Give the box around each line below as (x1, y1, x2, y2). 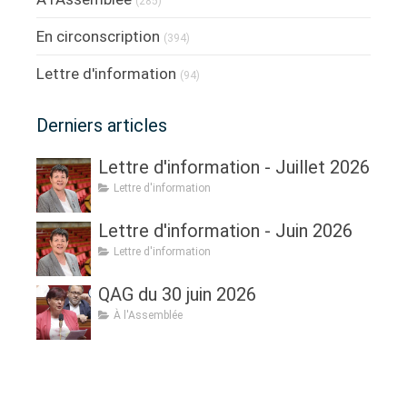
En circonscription (36, 26, 160, 45)
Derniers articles (36, 114, 167, 136)
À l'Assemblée (114, 308, 183, 322)
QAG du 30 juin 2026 (98, 283, 256, 305)
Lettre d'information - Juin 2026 (98, 219, 352, 242)
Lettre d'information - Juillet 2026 (98, 155, 370, 178)
